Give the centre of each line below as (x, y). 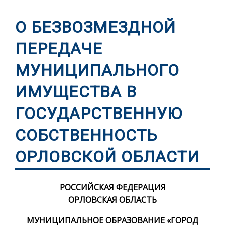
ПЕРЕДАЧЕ (59, 49)
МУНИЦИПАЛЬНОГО (97, 71)
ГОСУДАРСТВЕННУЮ (99, 114)
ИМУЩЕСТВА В (76, 92)
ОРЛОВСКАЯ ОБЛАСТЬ (113, 200)
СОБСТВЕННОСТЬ (86, 135)
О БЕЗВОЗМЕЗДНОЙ (95, 27)
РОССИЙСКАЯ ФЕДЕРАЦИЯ (113, 187)
